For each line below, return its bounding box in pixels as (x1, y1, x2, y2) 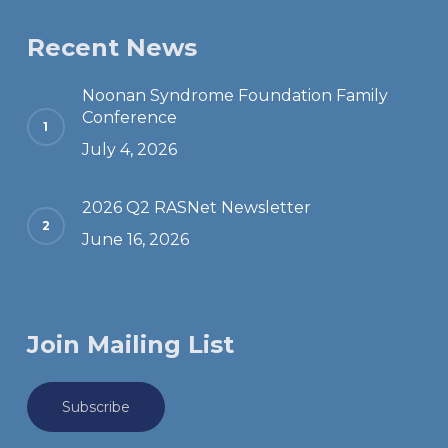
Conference (81, 108, 177, 128)
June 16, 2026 (81, 230, 189, 250)
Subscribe (61, 398, 130, 417)
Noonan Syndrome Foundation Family (81, 86, 388, 106)
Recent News (26, 33, 197, 63)
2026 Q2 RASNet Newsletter (81, 198, 311, 218)
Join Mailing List (26, 330, 234, 360)
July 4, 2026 (81, 140, 177, 160)
